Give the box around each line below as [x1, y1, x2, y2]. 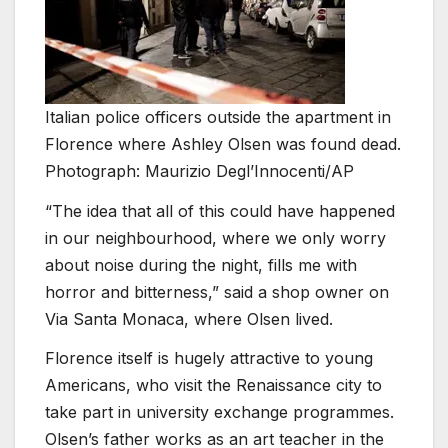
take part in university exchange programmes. [45, 402, 394, 423]
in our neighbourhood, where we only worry [45, 227, 386, 248]
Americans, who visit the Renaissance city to [45, 375, 382, 396]
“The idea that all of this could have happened [45, 200, 395, 221]
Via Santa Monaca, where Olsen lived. [45, 308, 333, 329]
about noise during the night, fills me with [45, 254, 357, 275]
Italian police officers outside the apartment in [45, 106, 391, 127]
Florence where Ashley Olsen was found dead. [45, 133, 401, 154]
